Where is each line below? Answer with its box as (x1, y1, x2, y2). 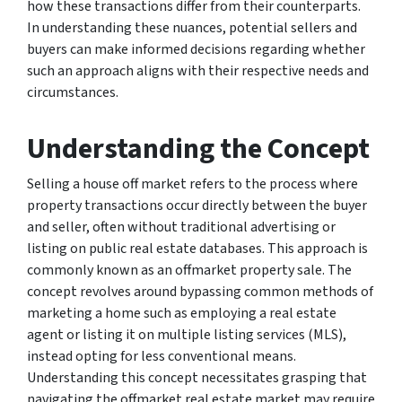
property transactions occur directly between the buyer (27, 195, 367, 215)
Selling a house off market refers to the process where (27, 173, 358, 194)
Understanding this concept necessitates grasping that (27, 367, 367, 388)
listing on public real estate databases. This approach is (27, 238, 368, 258)
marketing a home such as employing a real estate (27, 302, 336, 323)
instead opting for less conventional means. (27, 345, 296, 366)
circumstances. (27, 82, 118, 102)
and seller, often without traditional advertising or (27, 216, 336, 237)
